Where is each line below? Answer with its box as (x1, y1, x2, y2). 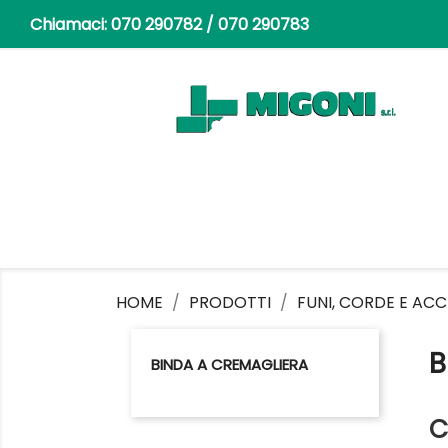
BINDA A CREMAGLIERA (150, 354, 308, 375)
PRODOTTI (188, 291, 271, 314)
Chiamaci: (30, 13, 111, 36)
